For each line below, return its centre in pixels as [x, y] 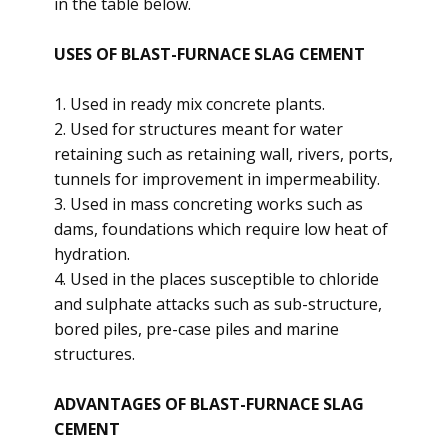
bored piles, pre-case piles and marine [196, 329]
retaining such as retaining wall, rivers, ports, [223, 154]
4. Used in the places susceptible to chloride [216, 279]
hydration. [92, 254]
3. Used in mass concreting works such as [208, 204]
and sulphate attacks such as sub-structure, [218, 304]
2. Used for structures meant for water [198, 129]
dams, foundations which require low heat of [221, 229]
